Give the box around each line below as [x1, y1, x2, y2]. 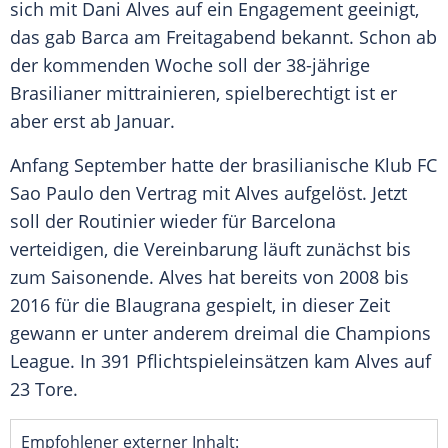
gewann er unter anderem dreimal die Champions [10, 321, 431, 346]
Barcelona [251, 209, 336, 234]
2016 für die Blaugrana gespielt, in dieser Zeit [10, 293, 390, 318]
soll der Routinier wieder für [10, 209, 251, 234]
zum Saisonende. [10, 265, 159, 290]
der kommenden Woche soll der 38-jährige [10, 53, 370, 78]
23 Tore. [10, 377, 83, 402]
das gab [10, 25, 81, 50]
